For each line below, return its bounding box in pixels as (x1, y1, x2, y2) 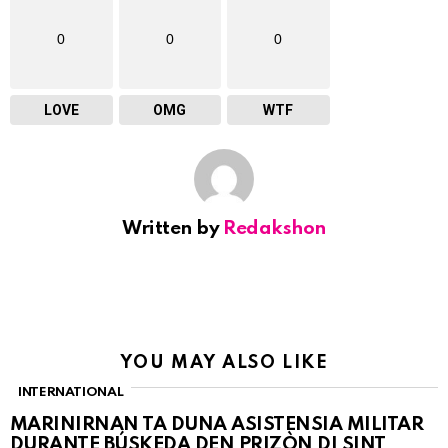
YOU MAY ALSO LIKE (119, 353, 329, 372)
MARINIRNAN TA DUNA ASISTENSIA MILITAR (10, 414, 424, 434)
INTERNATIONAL (18, 385, 124, 399)
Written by (122, 218, 224, 238)
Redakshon (223, 218, 326, 238)
